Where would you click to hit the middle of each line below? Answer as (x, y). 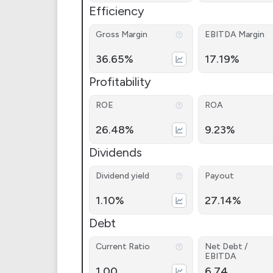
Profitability (120, 82)
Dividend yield (122, 176)
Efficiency (117, 11)
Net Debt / (226, 246)
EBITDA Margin (234, 34)
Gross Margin (122, 34)
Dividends (115, 152)
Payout (219, 176)
